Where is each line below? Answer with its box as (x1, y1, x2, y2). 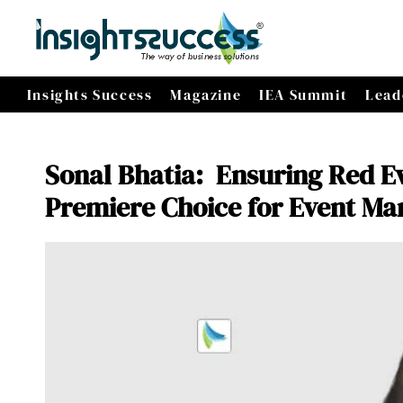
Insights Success (26, 85, 153, 105)
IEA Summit (259, 85, 348, 105)
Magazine (170, 85, 242, 105)
